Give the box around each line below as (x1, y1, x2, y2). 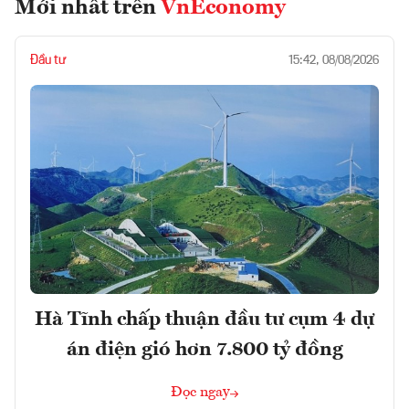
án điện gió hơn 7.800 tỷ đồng (66, 340, 343, 361)
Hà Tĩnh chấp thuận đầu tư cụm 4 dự (35, 309, 374, 330)
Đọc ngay (171, 385, 230, 401)
